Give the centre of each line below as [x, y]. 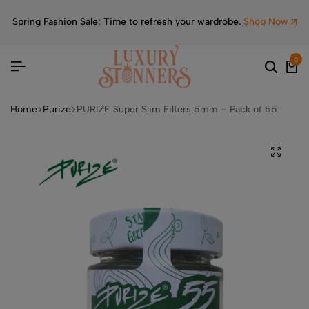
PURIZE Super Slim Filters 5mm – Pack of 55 [177, 109]
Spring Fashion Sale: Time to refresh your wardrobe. [128, 22]
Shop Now [267, 22]
